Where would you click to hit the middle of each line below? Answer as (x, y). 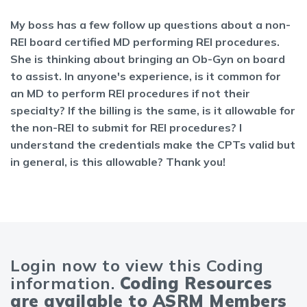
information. (65, 283)
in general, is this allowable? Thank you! (118, 162)
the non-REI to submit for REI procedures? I (126, 127)
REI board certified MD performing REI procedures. (145, 42)
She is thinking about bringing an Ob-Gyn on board (148, 59)
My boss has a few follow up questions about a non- (150, 25)
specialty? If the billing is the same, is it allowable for (153, 110)
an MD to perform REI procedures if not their (130, 93)
